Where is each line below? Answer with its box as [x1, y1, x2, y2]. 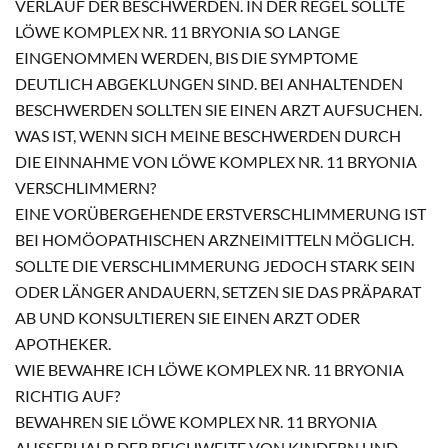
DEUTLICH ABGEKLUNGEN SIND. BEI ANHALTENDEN [15, 73, 403, 93]
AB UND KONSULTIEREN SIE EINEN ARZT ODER [15, 307, 360, 327]
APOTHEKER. [15, 333, 111, 353]
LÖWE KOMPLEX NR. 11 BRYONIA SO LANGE [15, 21, 340, 41]
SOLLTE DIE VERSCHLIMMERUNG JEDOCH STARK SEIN [15, 255, 415, 275]
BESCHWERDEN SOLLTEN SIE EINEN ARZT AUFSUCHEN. [15, 99, 422, 119]
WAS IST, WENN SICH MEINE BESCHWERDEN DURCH [15, 125, 401, 145]
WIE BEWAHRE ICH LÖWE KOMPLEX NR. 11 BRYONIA [15, 359, 404, 379]
